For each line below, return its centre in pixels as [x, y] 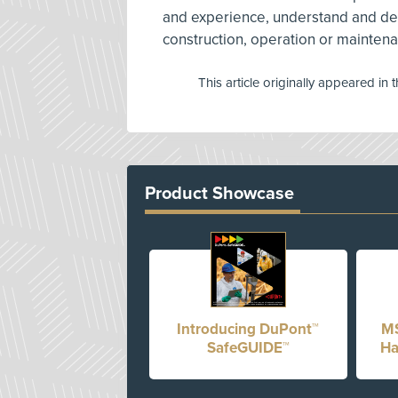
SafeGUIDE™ [248, 347]
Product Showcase [219, 193]
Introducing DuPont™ [248, 329]
